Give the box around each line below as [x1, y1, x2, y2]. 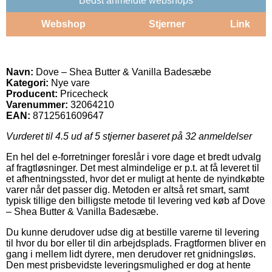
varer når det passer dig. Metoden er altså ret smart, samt [6, 184, 249, 195]
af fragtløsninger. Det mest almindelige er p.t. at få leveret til [6, 162, 259, 173]
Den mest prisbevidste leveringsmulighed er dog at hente [6, 259, 251, 270]
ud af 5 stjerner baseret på [69, 131, 185, 141]
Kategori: [6, 77, 49, 88]
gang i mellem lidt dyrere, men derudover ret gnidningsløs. [6, 248, 256, 259]
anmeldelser [196, 131, 252, 141]
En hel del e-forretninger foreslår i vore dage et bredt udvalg [6, 151, 261, 162]
